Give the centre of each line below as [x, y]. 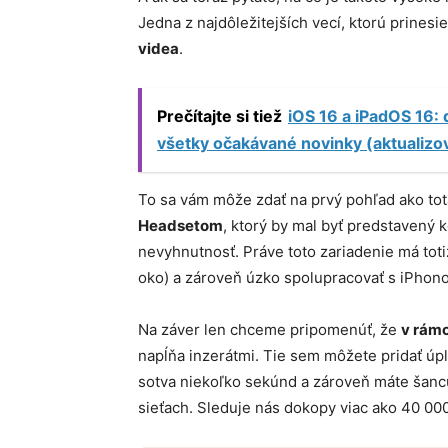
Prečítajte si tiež [219, 116]
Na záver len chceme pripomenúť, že [269, 330]
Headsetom [180, 226]
